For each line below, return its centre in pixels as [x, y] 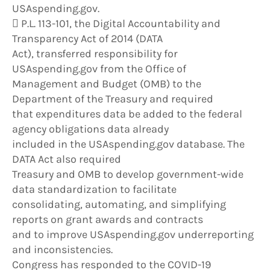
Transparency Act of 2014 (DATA [87, 39]
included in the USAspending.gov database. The [128, 144]
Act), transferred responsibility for [95, 54]
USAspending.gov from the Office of [99, 69]
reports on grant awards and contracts [108, 220]
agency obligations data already [90, 129]
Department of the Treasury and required [113, 99]
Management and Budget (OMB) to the [107, 84]
